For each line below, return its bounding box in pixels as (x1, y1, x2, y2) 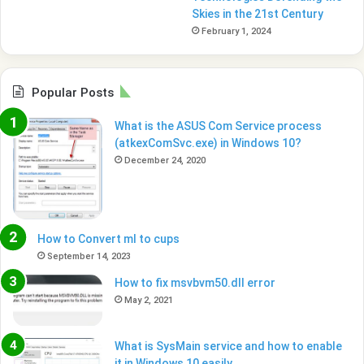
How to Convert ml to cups (37, 232, 180, 246)
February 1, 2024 (201, 25, 271, 37)
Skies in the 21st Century (192, 6, 324, 20)
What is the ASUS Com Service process (115, 119, 322, 132)
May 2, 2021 (124, 295, 173, 306)
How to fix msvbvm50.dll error (115, 276, 275, 290)
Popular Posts (32, 84, 114, 100)
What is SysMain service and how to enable (115, 339, 342, 353)
